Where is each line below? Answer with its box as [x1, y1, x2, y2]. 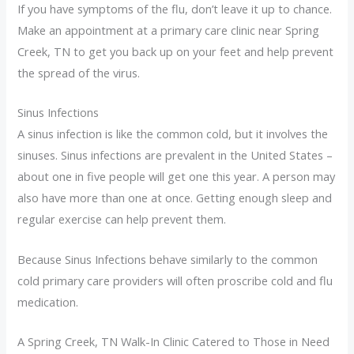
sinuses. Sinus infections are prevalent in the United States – [17, 147, 333, 164]
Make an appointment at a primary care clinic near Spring [17, 21, 320, 38]
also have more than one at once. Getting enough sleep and [17, 190, 333, 206]
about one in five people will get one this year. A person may [17, 168, 336, 185]
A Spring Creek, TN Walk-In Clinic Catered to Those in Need [17, 333, 330, 350]
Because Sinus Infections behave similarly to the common [17, 250, 318, 267]
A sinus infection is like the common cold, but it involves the [17, 126, 329, 142]
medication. [17, 293, 79, 310]
